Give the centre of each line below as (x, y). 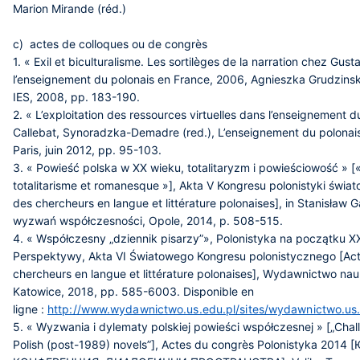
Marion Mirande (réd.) (71, 8)
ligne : (30, 309)
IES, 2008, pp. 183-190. (76, 97)
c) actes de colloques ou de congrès (110, 44)
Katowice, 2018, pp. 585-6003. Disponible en (133, 291)
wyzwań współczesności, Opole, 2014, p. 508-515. (148, 221)
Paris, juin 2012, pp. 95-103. (87, 150)
